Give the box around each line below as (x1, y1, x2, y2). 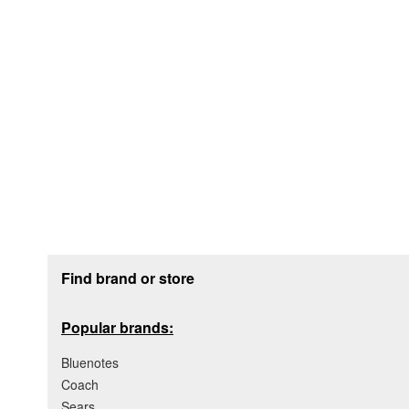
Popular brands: (61, 317, 173, 339)
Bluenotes (61, 353, 119, 372)
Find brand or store (61, 267, 194, 289)
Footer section (47, 250, 151, 275)
